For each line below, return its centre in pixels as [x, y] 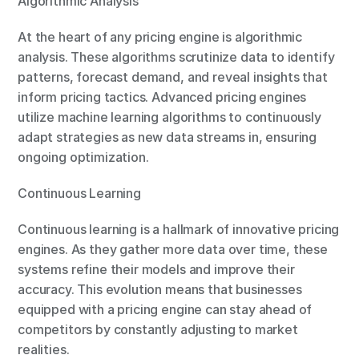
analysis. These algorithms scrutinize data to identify [176, 57]
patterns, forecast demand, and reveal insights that [173, 77]
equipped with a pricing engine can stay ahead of [165, 309]
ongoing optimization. [84, 157]
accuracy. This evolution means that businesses [160, 289]
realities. [44, 349]
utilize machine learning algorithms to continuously [170, 117]
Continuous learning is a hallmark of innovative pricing [179, 229]
